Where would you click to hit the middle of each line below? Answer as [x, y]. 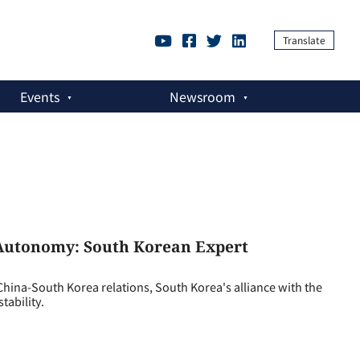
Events [39, 96]
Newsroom [203, 96]
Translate [304, 40]
